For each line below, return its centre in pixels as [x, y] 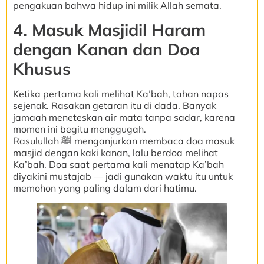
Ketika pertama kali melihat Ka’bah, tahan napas [121, 93]
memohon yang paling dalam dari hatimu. [105, 188]
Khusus [42, 68]
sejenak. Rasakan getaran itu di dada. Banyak [115, 105]
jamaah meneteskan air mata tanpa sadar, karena [124, 117]
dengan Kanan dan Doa [106, 49]
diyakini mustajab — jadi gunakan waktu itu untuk [123, 176]
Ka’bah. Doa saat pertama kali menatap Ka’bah [118, 164]
